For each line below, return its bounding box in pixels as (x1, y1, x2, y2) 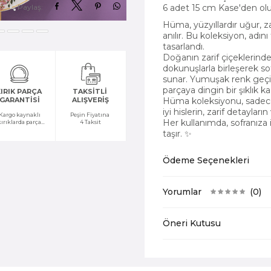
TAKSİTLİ (72, 87, 109, 96)
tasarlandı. (163, 41, 204, 52)
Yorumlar (163, 186, 201, 198)
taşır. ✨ (163, 128, 192, 139)
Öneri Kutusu (163, 218, 221, 229)
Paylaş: (18, 2, 43, 11)
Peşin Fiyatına (70, 111, 111, 118)
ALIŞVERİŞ (72, 96, 109, 104)
